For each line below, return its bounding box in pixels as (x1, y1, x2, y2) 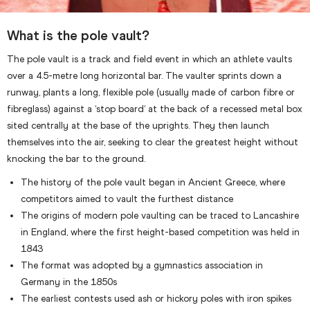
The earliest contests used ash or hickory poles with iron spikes (21, 293, 291, 305)
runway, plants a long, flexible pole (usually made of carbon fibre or (7, 86, 295, 99)
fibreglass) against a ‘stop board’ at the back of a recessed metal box (7, 103, 302, 116)
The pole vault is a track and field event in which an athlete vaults (7, 53, 292, 66)
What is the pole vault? (7, 27, 149, 44)
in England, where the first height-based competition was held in (21, 226, 300, 239)
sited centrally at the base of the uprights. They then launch (7, 120, 269, 132)
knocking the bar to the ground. (7, 153, 145, 165)
